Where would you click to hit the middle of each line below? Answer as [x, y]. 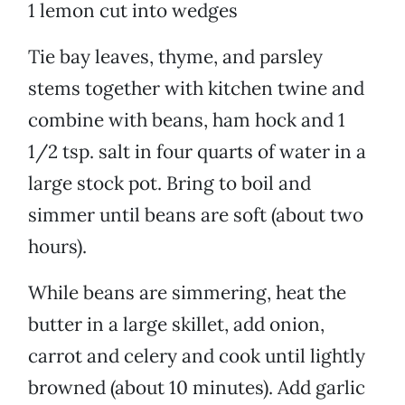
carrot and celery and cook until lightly [197, 356]
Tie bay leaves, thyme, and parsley [175, 57]
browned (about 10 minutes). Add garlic [197, 388]
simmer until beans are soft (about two [196, 215]
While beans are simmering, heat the [187, 293]
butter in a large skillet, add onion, [176, 325]
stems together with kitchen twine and [196, 89]
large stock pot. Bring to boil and [170, 184]
